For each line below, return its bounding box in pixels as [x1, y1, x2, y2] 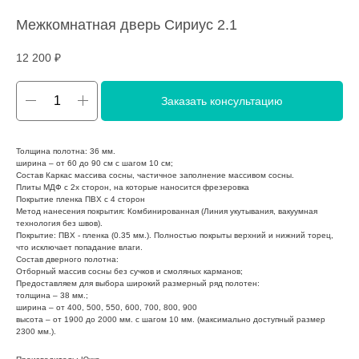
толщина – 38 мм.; [16, 290, 88, 300]
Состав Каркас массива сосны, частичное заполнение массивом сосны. [16, 170, 294, 179]
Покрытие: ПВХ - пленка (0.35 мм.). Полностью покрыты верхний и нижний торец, [16, 230, 333, 240]
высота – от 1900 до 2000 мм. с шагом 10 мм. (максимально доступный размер [16, 314, 325, 324]
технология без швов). [16, 218, 103, 228]
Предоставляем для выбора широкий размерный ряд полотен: [16, 278, 260, 288]
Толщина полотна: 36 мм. [16, 146, 115, 155]
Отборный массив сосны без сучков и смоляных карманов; [16, 266, 243, 276]
